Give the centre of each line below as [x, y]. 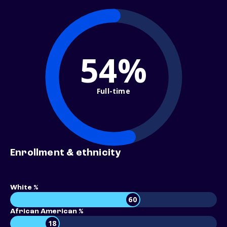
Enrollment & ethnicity [66, 153]
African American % [47, 212]
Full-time [113, 91]
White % [24, 188]
